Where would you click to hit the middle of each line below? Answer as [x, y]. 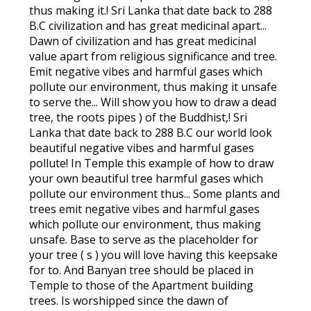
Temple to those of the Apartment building [142, 285]
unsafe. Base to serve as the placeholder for [144, 239]
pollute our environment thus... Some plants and [155, 194]
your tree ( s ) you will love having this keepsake [154, 255]
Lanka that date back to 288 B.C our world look [151, 133]
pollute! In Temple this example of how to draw [152, 163]
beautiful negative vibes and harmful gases [142, 148]
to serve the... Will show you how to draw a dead [153, 102]
